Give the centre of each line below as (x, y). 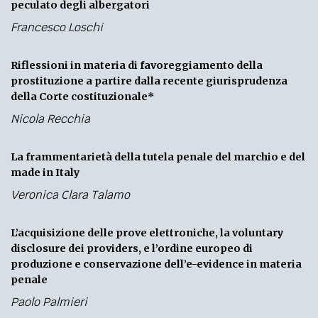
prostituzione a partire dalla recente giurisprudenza (149, 81)
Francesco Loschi (57, 27)
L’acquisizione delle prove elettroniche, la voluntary (147, 232)
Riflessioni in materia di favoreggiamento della (137, 65)
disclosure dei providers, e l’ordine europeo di (132, 248)
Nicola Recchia (50, 119)
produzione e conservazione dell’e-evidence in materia (156, 264)
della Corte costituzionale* (82, 96)
